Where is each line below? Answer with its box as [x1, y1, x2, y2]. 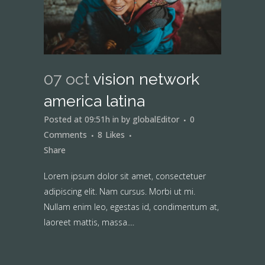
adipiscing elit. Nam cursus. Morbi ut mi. [44, 186, 195, 198]
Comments [44, 129, 87, 141]
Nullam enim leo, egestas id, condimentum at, [44, 201, 219, 213]
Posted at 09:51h [44, 114, 110, 125]
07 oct [44, 70, 89, 89]
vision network [93, 70, 199, 89]
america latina [44, 92, 145, 111]
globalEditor [132, 114, 179, 125]
